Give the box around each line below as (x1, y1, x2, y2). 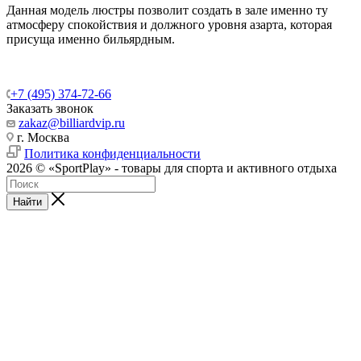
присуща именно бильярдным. (6, 31, 175, 46)
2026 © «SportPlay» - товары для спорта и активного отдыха (6, 160, 337, 175)
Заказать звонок (6, 101, 93, 115)
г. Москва (14, 130, 69, 144)
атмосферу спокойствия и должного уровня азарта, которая (6, 17, 332, 31)
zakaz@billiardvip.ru (19, 115, 125, 130)
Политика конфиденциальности (24, 146, 201, 160)
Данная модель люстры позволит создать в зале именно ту (6, 2, 328, 17)
